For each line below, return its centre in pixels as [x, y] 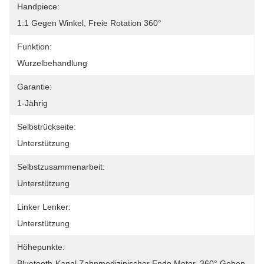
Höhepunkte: [41, 247]
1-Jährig [32, 103]
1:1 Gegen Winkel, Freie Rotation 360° [89, 23]
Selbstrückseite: [47, 127]
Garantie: [34, 87]
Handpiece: [38, 6]
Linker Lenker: [44, 207]
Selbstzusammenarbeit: [61, 167]
